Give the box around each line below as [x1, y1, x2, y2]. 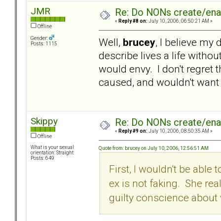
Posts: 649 [31, 155, 54, 161]
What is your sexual [31, 145, 74, 150]
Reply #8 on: [118, 18, 147, 24]
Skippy [31, 115, 58, 127]
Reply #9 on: [118, 128, 147, 134]
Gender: [31, 36, 49, 41]
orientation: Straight [31, 150, 74, 156]
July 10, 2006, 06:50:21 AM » [147, 18, 213, 24]
